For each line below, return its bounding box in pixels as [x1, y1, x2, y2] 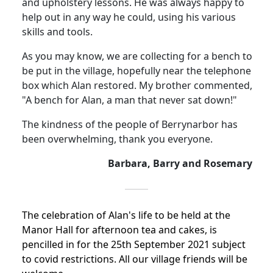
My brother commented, [139, 79, 252, 93]
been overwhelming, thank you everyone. [22, 132, 213, 146]
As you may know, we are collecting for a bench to [22, 49, 252, 63]
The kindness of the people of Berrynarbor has [22, 118, 238, 132]
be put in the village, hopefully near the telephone [22, 64, 251, 78]
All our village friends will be [119, 252, 247, 266]
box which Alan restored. [22, 79, 136, 93]
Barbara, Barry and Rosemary [108, 157, 253, 171]
